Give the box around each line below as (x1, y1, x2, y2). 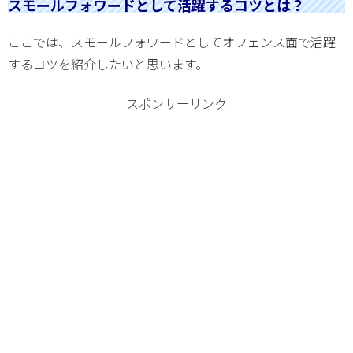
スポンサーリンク (126, 94, 227, 113)
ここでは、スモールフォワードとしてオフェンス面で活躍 (8, 32, 336, 51)
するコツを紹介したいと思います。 (8, 54, 208, 73)
